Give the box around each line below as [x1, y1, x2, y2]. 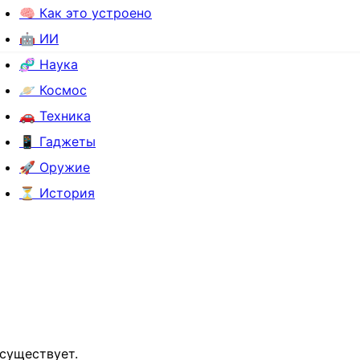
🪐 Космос [19, 82, 87, 98]
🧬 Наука [19, 56, 78, 72]
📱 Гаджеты [19, 133, 96, 149]
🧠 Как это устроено [19, 5, 152, 21]
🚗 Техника [19, 108, 91, 124]
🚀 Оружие [19, 159, 90, 175]
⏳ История [19, 185, 95, 201]
